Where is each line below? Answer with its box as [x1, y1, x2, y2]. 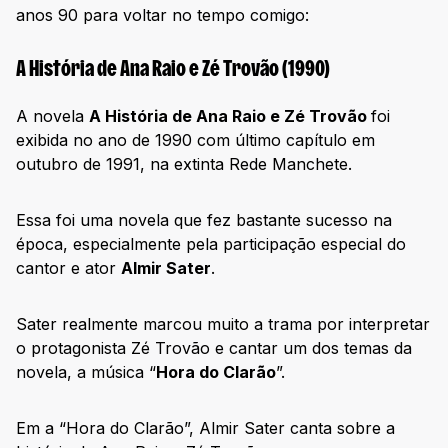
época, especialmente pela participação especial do [16, 233, 406, 254]
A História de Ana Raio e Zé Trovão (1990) [16, 59, 330, 81]
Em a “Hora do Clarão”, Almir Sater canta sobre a [16, 417, 395, 438]
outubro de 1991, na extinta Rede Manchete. [16, 153, 357, 174]
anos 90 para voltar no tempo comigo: [16, 4, 309, 25]
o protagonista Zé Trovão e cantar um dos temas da [16, 337, 412, 358]
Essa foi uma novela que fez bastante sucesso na [16, 209, 392, 230]
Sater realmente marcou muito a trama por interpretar [16, 313, 430, 334]
